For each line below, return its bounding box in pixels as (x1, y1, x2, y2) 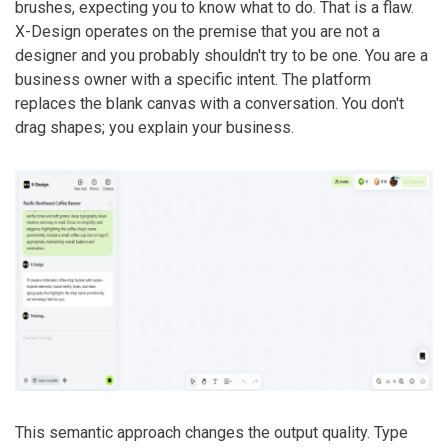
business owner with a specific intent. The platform (15, 69, 371, 89)
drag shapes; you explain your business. (15, 117, 294, 137)
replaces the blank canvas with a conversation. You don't (15, 93, 404, 113)
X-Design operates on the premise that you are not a (15, 21, 380, 41)
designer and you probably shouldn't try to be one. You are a (15, 45, 428, 65)
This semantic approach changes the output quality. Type (15, 423, 408, 443)
